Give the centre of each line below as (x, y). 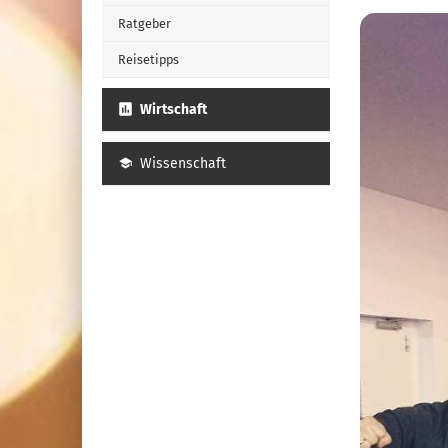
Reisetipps (148, 59)
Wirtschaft (174, 109)
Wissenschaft (183, 163)
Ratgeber (144, 23)
